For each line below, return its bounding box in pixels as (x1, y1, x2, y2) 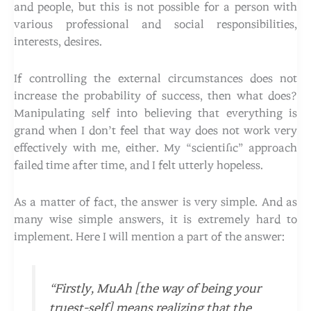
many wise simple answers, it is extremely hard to (14, 213, 297, 225)
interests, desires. (14, 35, 102, 47)
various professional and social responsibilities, (14, 18, 297, 30)
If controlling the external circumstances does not (14, 72, 297, 84)
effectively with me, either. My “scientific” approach (14, 142, 297, 153)
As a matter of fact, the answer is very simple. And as (14, 196, 297, 208)
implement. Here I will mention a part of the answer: (14, 230, 285, 242)
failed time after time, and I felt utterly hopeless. (14, 159, 263, 171)
